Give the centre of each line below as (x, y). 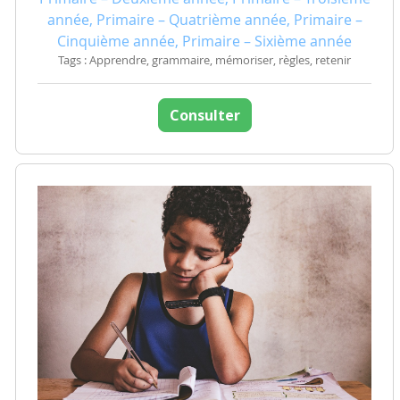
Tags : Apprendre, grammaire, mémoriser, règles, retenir (204, 60)
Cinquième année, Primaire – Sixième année (204, 41)
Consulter (204, 115)
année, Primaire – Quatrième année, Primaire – (204, 20)
